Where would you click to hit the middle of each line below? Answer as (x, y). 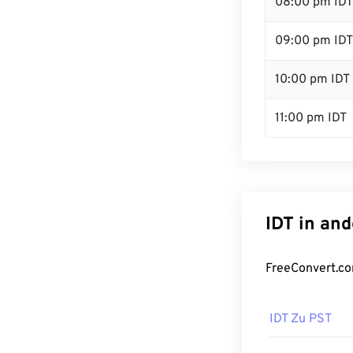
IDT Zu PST (301, 319)
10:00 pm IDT (312, 80)
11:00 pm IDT (311, 118)
